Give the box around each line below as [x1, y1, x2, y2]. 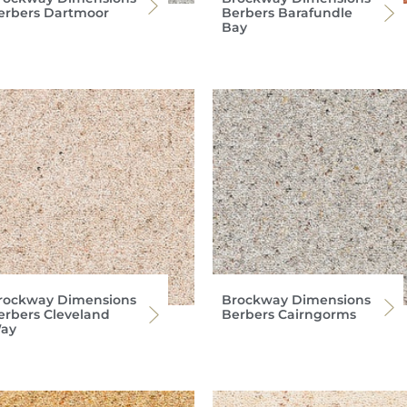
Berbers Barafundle [222, 4, 352, 21]
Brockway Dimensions [222, 292, 371, 308]
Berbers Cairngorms [222, 306, 356, 323]
